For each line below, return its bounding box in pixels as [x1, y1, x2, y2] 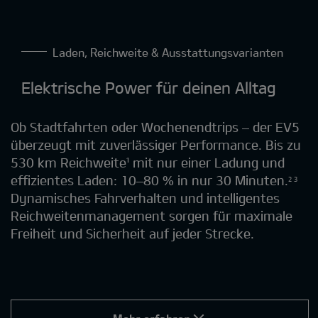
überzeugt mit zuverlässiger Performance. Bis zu [11, 136, 301, 153]
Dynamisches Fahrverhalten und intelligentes [11, 190, 280, 206]
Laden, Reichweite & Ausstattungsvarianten [55, 45, 286, 59]
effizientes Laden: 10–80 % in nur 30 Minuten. [11, 172, 288, 188]
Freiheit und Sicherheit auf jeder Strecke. [11, 225, 254, 241]
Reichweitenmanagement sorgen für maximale [11, 207, 292, 224]
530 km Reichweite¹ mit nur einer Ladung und [11, 154, 285, 170]
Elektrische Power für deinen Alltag [21, 77, 276, 97]
